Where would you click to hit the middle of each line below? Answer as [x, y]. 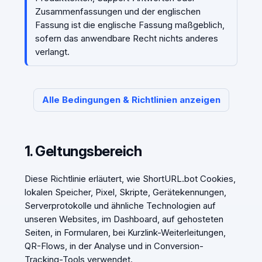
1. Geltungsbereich [83, 151]
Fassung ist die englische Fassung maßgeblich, [130, 25]
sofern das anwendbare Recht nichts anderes [126, 38]
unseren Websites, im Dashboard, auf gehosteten [124, 219]
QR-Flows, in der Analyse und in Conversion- [114, 246]
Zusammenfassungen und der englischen [118, 11]
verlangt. [52, 51]
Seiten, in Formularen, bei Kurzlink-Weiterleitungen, [125, 232]
